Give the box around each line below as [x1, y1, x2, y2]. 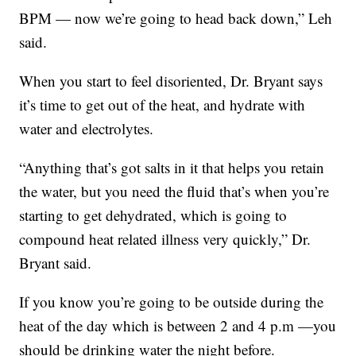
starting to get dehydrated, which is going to [19, 204, 288, 225]
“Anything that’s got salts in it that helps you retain [19, 157, 325, 177]
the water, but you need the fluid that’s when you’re [19, 180, 330, 201]
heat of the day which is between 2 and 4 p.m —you [19, 315, 337, 335]
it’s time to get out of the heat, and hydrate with [19, 94, 306, 114]
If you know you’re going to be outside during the [19, 291, 324, 311]
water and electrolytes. [19, 118, 154, 138]
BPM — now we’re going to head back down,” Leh [19, 7, 333, 28]
